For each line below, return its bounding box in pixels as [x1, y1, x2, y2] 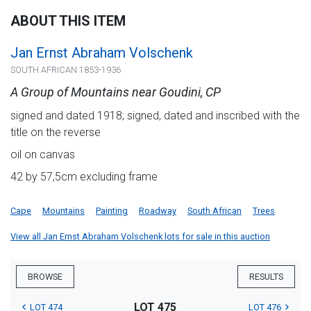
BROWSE [28, 271, 62, 283]
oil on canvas [10, 148, 75, 162]
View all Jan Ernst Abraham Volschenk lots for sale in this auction [10, 231, 270, 242]
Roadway [139, 205, 176, 217]
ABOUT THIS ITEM [10, 12, 126, 30]
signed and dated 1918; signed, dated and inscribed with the [10, 109, 300, 123]
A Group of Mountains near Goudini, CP [10, 85, 221, 100]
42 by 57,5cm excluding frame [10, 170, 158, 184]
